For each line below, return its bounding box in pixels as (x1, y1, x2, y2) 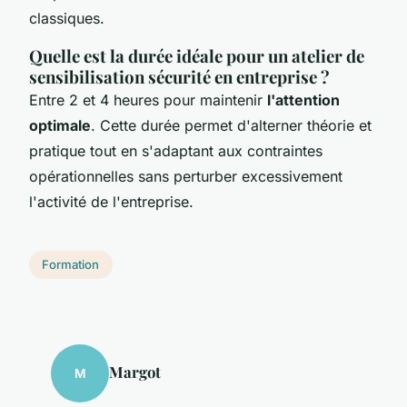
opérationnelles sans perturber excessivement (29, 166, 342, 185)
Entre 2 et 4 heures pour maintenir (29, 90, 267, 109)
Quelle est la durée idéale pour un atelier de (29, 44, 364, 67)
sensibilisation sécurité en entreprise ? (29, 65, 330, 88)
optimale (29, 115, 91, 134)
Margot (109, 362, 161, 382)
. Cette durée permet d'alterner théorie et (91, 115, 372, 134)
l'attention (267, 90, 340, 109)
